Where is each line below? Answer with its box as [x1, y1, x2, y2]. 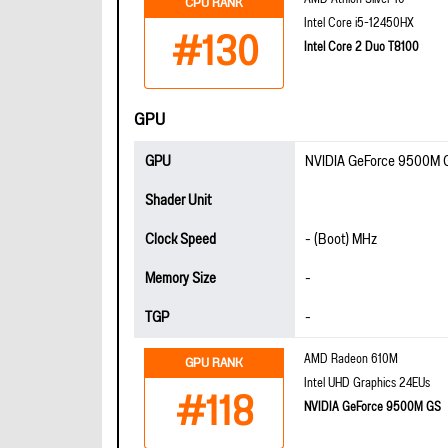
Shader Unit [145, 186, 211, 215]
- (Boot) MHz [305, 225, 377, 254]
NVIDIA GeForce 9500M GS [304, 395, 441, 420]
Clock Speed [145, 225, 216, 254]
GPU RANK [185, 350, 243, 376]
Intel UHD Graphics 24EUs [304, 371, 430, 396]
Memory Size [145, 264, 216, 293]
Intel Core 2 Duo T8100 [304, 35, 419, 60]
